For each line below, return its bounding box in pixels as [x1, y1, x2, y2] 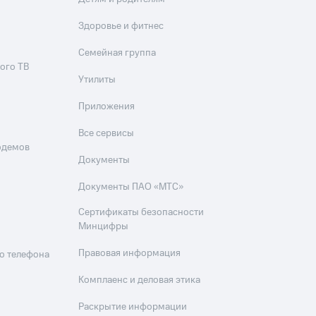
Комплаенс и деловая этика [78, 273, 201, 287]
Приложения [78, 99, 135, 114]
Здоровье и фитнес [78, 19, 164, 33]
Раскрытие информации [78, 300, 188, 314]
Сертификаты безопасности [78, 205, 205, 219]
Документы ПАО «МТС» [78, 180, 184, 194]
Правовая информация [78, 246, 181, 260]
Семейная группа [78, 46, 157, 60]
